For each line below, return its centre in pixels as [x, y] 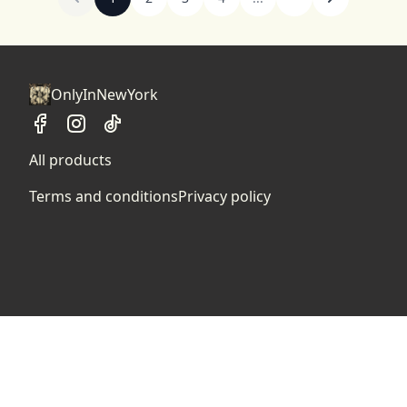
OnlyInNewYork [104, 94]
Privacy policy [224, 196]
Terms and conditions [104, 196]
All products [70, 160]
